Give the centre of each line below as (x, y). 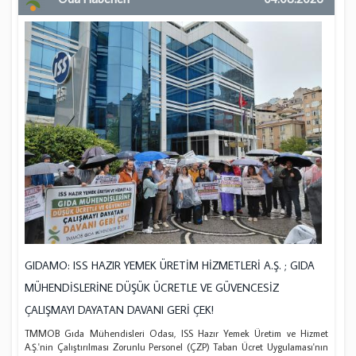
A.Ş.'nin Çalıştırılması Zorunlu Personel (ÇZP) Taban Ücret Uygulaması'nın (176, 347)
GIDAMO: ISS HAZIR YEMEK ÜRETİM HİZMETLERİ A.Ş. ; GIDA (170, 266)
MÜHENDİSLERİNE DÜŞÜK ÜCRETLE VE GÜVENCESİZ (152, 288)
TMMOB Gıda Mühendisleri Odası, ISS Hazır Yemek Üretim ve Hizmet (176, 334)
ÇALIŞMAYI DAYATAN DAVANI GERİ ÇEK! (120, 310)
